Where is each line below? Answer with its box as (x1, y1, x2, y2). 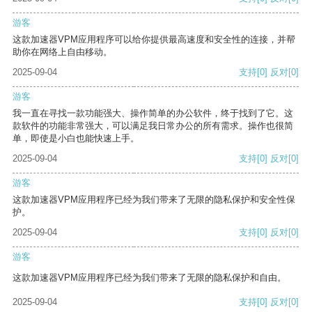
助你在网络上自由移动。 (13, 47, 112, 58)
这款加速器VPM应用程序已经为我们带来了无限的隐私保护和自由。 (13, 272, 286, 283)
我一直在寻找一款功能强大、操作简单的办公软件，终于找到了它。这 (13, 108, 293, 119)
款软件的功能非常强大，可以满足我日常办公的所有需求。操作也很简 (13, 120, 293, 132)
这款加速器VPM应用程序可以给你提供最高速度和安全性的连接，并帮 (13, 34, 295, 45)
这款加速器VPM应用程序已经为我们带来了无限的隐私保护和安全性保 (13, 194, 295, 205)
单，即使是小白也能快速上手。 (13, 133, 139, 144)
